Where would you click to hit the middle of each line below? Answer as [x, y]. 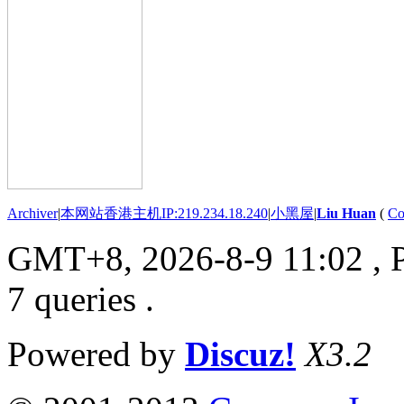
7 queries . [81, 298]
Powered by [96, 353]
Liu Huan [346, 213]
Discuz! [240, 353]
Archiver [32, 213]
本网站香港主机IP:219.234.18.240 [164, 213]
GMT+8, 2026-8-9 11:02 [185, 258]
